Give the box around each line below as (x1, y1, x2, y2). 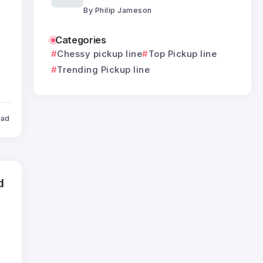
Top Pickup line (148, 48, 217, 59)
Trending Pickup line (57, 63, 150, 75)
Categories (55, 33, 106, 46)
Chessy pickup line (57, 48, 143, 59)
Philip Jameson (95, 5, 152, 15)
